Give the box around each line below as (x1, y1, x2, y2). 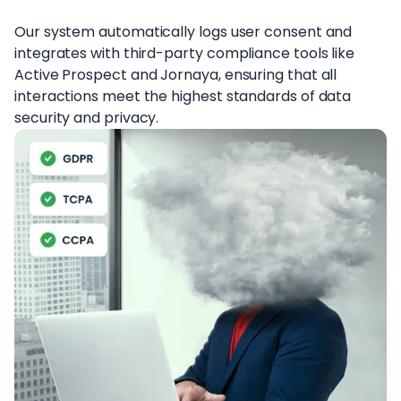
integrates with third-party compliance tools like (14, 43, 355, 64)
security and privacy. (14, 107, 159, 129)
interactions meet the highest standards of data (14, 86, 352, 107)
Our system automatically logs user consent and (14, 21, 353, 43)
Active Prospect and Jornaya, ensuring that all (14, 64, 337, 86)
